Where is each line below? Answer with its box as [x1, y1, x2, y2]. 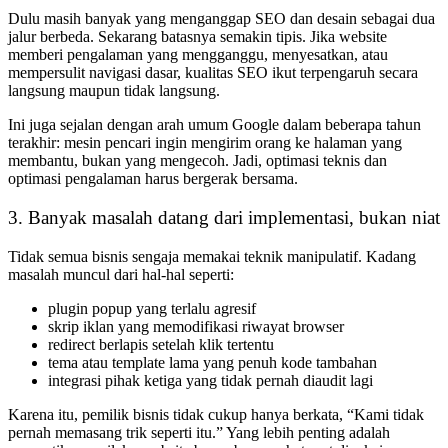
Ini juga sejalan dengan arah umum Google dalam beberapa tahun [8, 116, 421, 134]
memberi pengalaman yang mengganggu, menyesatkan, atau [8, 46, 388, 64]
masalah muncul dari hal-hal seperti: [8, 265, 234, 283]
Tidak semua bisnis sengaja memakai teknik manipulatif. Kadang [8, 247, 416, 265]
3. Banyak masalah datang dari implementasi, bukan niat [8, 207, 440, 229]
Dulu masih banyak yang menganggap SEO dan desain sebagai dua [8, 10, 435, 28]
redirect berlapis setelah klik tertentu [48, 335, 274, 353]
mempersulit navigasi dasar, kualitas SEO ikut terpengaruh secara [8, 64, 418, 82]
